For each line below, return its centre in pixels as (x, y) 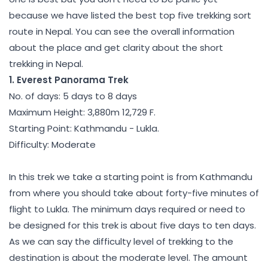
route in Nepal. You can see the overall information (122, 31)
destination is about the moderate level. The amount (128, 257)
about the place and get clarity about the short (116, 47)
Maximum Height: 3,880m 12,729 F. (82, 112)
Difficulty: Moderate (52, 144)
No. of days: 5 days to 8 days (73, 96)
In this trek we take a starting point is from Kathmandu (131, 176)
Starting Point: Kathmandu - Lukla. (84, 128)
